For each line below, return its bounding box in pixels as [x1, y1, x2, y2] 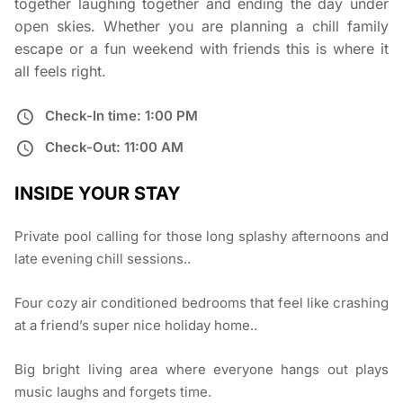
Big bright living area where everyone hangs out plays [14, 361, 389, 379]
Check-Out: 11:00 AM [45, 139, 184, 157]
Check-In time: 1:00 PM [45, 107, 198, 125]
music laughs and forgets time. [14, 383, 211, 401]
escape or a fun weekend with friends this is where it [14, 40, 389, 58]
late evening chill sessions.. [14, 250, 191, 268]
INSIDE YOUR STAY [14, 183, 181, 205]
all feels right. [14, 62, 106, 81]
